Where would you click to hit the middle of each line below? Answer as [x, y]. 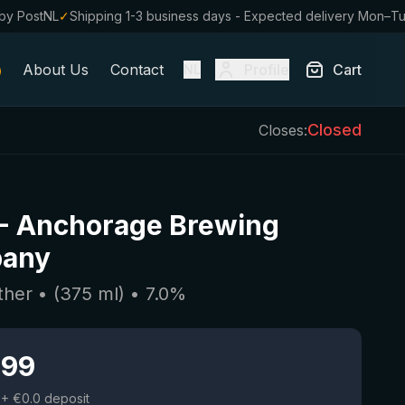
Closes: [283, 130]
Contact [137, 70]
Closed [334, 130]
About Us [55, 70]
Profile [267, 70]
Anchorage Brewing [148, 225]
